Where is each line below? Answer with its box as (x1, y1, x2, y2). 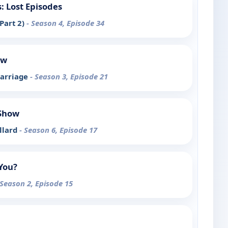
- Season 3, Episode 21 (30, 71, 108, 82)
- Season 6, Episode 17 (19, 125, 97, 135)
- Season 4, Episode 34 (26, 18, 104, 28)
